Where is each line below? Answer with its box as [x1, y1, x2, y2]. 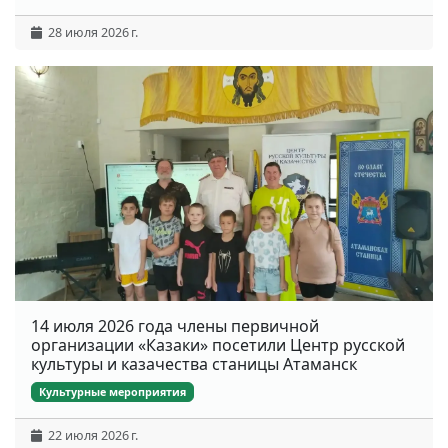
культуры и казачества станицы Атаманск [31, 353, 357, 376]
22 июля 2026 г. [42, 426, 138, 444]
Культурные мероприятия [39, 384, 187, 400]
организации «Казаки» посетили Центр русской [31, 334, 405, 357]
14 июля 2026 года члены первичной [31, 315, 319, 338]
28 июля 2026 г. [42, 24, 138, 42]
